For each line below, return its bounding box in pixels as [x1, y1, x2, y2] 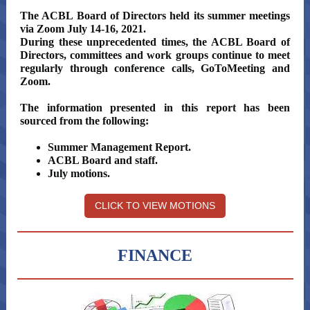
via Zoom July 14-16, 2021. [20, 23, 149, 35]
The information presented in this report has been [20, 102, 290, 113]
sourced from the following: [20, 115, 149, 127]
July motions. [48, 167, 110, 179]
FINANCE [118, 246, 192, 264]
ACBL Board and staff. [48, 154, 158, 166]
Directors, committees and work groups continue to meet [20, 49, 290, 61]
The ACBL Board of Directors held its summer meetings [20, 10, 290, 21]
